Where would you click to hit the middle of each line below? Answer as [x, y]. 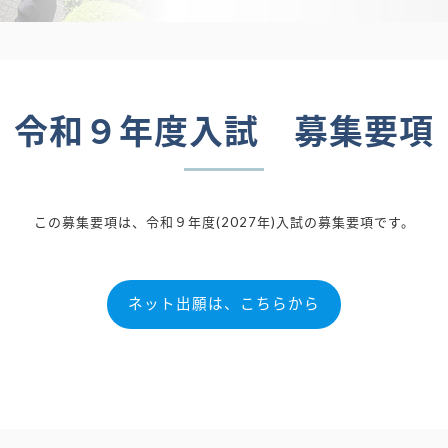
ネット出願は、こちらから [224, 304]
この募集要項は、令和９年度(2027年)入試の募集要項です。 [224, 221]
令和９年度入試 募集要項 [224, 130]
